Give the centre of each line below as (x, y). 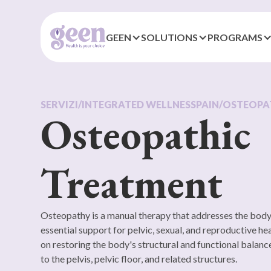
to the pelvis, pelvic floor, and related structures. (139, 259)
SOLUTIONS (170, 37)
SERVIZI (60, 104)
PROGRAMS (235, 37)
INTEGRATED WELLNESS (139, 104)
